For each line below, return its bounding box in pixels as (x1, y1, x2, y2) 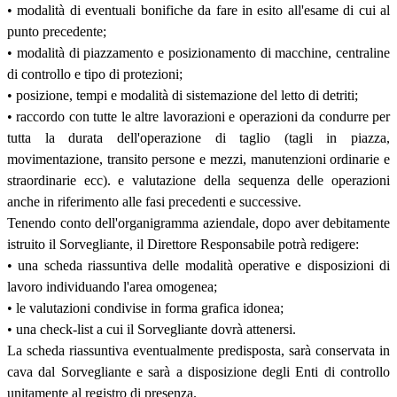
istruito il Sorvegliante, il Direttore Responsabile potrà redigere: (7, 236, 359, 252)
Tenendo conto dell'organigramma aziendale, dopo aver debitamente (7, 214, 390, 230)
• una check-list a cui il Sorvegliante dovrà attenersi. (7, 321, 296, 337)
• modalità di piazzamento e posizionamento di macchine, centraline (7, 44, 390, 60)
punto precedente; (7, 23, 106, 39)
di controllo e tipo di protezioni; (7, 66, 183, 82)
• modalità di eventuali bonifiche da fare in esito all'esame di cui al (7, 2, 390, 18)
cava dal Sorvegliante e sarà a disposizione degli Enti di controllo (7, 363, 390, 379)
